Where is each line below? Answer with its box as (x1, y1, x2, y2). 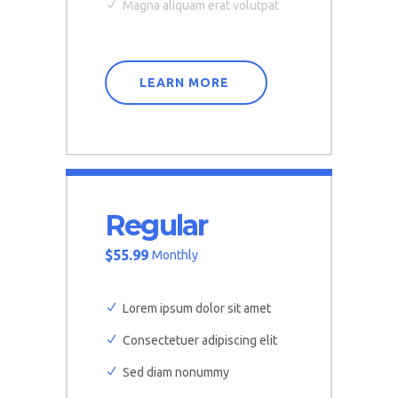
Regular (105, 208, 208, 243)
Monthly (152, 248, 198, 262)
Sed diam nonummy (123, 365, 229, 379)
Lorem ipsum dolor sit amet (123, 301, 271, 315)
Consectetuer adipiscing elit (123, 333, 277, 347)
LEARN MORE (139, 76, 229, 90)
